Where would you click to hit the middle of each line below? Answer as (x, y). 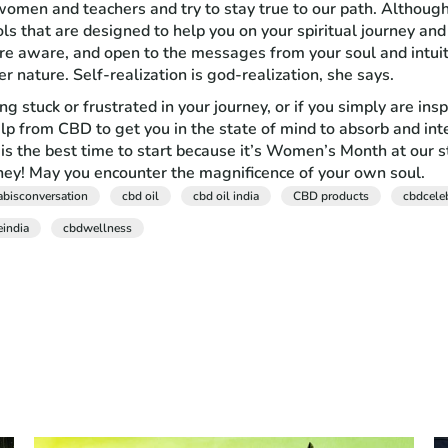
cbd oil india (226, 195)
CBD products (331, 195)
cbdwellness (98, 227)
